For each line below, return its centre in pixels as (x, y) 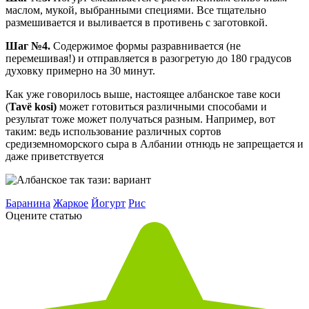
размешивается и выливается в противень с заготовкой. (137, 23)
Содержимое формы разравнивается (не (147, 46)
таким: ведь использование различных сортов (113, 132)
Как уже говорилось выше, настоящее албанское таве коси (143, 94)
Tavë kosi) (33, 107)
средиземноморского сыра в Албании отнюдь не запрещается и (154, 144)
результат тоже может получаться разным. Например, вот (140, 119)
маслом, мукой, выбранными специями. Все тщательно (136, 10)
